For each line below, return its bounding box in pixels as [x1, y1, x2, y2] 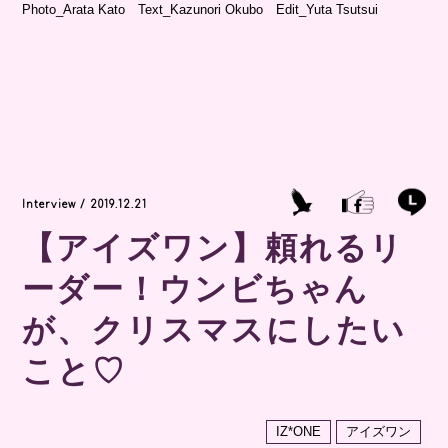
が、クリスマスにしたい [22, 309, 407, 348]
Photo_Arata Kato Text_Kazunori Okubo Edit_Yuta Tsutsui [22, 2, 379, 18]
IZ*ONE [275, 424, 321, 440]
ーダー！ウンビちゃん [22, 268, 370, 307]
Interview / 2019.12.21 [22, 199, 148, 211]
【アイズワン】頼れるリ [22, 227, 405, 266]
